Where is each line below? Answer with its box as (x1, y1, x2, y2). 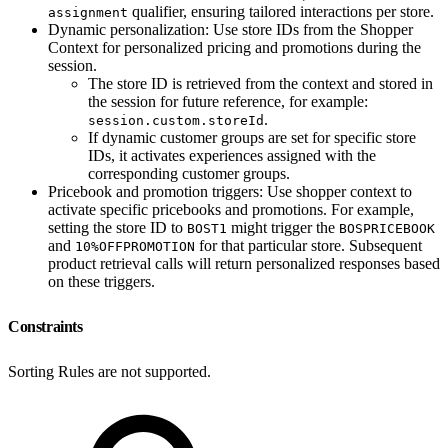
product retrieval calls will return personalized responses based (48, 254, 440, 272)
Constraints (8, 317, 87, 335)
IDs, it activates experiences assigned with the (88, 146, 376, 164)
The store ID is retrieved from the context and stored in (88, 74, 433, 92)
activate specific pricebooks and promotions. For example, (48, 200, 414, 218)
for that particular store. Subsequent (195, 236, 422, 254)
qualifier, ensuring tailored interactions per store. (128, 2, 434, 20)
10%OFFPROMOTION (75, 238, 195, 254)
